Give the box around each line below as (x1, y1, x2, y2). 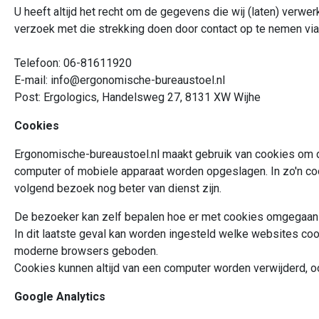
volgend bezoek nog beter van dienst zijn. (14, 182, 221, 195)
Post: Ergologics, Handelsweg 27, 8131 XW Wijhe (14, 90, 261, 104)
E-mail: (14, 73, 51, 87)
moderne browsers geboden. (14, 244, 158, 258)
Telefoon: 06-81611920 (14, 56, 132, 70)
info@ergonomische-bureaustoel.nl (51, 73, 225, 87)
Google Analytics (14, 290, 105, 303)
